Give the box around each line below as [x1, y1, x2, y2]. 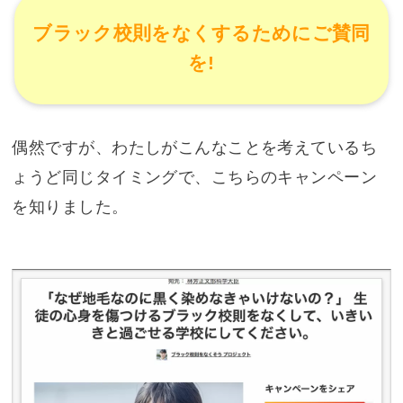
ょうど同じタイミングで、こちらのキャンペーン [12, 167, 378, 186]
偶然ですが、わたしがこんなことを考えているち [12, 138, 378, 157]
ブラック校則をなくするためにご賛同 [32, 22, 371, 44]
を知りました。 [12, 197, 129, 216]
